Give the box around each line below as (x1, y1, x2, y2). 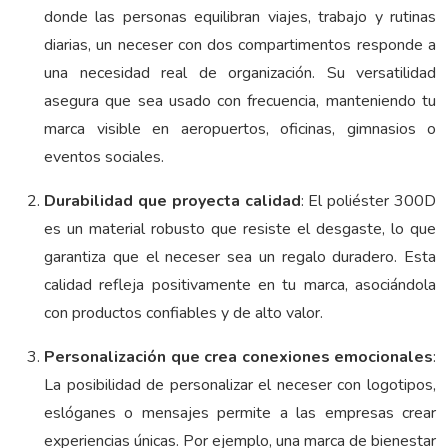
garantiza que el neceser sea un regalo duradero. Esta (44, 246, 436, 269)
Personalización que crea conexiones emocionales (44, 346, 433, 369)
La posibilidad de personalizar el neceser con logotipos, (44, 374, 436, 397)
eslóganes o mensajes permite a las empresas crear (44, 402, 436, 425)
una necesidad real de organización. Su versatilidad (44, 62, 436, 85)
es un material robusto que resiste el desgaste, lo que (44, 218, 436, 241)
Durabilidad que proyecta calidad (44, 190, 301, 213)
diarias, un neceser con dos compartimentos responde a (44, 34, 436, 57)
